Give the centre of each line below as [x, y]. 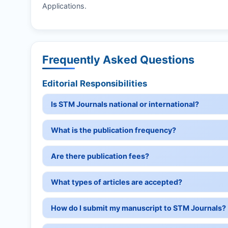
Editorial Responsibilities [95, 84]
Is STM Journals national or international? [125, 104]
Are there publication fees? [100, 156]
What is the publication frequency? [113, 130]
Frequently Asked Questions [118, 60]
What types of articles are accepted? [117, 182]
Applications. [64, 6]
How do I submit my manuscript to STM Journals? [138, 208]
